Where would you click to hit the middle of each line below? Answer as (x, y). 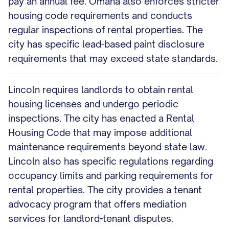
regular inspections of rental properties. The (106, 30)
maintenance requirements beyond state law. (108, 147)
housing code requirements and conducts (100, 15)
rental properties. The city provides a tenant (105, 190)
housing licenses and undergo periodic (93, 104)
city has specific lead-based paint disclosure (106, 44)
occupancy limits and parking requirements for (111, 175)
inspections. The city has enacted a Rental (101, 118)
